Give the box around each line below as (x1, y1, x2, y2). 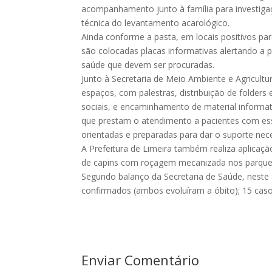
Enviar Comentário (81, 250, 200, 269)
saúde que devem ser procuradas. (81, 58, 215, 70)
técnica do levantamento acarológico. (81, 16, 230, 29)
